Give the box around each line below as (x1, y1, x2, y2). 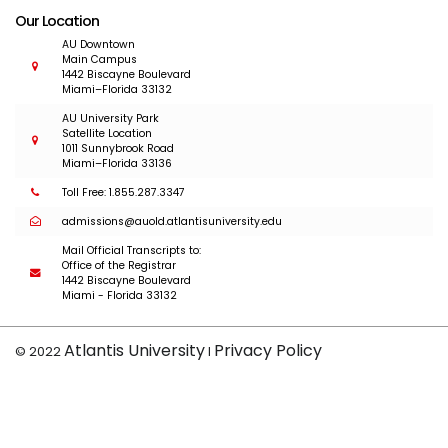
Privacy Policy (214, 339, 322, 363)
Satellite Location (62, 126, 152, 142)
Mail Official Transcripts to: (62, 243, 201, 259)
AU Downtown (62, 37, 135, 53)
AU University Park (62, 111, 159, 127)
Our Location (15, 11, 99, 32)
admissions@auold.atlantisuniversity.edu (62, 214, 282, 230)
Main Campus (62, 52, 137, 68)
